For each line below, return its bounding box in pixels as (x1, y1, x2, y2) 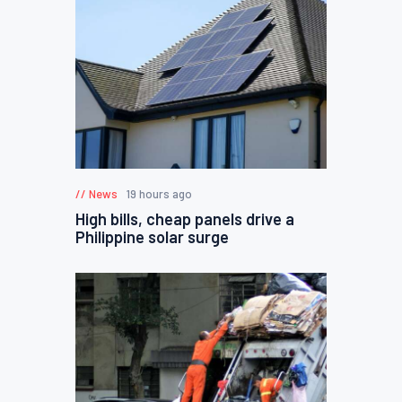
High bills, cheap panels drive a (75, 208, 294, 229)
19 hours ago (126, 186, 192, 201)
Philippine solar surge (75, 226, 229, 247)
